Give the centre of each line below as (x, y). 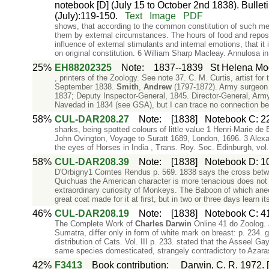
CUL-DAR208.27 (92, 119)
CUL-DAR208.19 (92, 213)
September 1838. (85, 87)
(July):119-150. (86, 16)
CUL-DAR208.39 (92, 162)
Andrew (157, 87)
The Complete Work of (95, 224)
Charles (149, 224)
